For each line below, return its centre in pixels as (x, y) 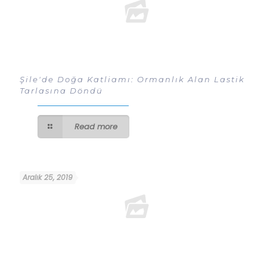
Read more (96, 127)
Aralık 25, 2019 (48, 178)
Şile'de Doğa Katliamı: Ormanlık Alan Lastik (132, 80)
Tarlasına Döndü (61, 91)
